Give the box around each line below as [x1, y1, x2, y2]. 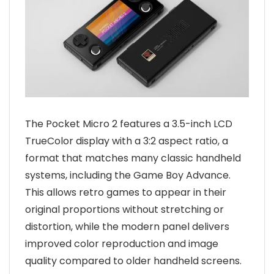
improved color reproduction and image [25, 236, 218, 251]
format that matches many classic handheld [25, 150, 241, 165]
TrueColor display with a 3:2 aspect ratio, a [25, 133, 228, 148]
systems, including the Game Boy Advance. [25, 168, 231, 182]
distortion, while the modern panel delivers [25, 219, 229, 234]
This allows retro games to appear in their [25, 185, 226, 199]
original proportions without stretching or [25, 202, 224, 217]
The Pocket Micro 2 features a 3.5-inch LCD [25, 116, 232, 131]
